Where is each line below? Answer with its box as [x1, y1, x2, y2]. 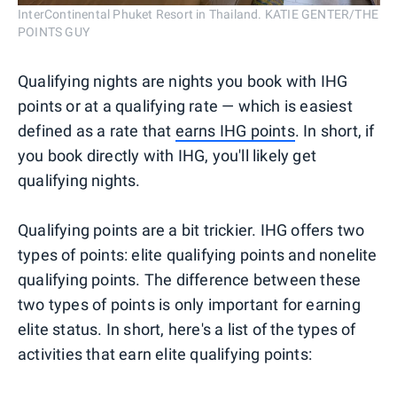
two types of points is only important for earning [18, 295, 361, 315]
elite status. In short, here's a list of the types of [18, 320, 356, 339]
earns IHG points [175, 121, 295, 141]
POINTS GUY [18, 25, 90, 40]
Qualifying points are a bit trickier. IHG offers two [18, 221, 365, 240]
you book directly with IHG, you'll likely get [18, 146, 317, 166]
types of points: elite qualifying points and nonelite [18, 245, 378, 265]
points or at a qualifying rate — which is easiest [18, 97, 353, 116]
